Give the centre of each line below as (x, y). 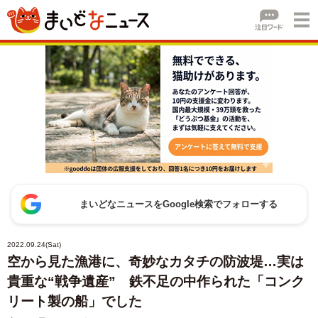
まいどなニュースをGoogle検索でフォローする (179, 204)
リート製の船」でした (75, 301)
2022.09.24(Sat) (34, 245)
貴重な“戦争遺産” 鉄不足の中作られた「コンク (156, 281)
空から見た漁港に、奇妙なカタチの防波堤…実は (155, 262)
